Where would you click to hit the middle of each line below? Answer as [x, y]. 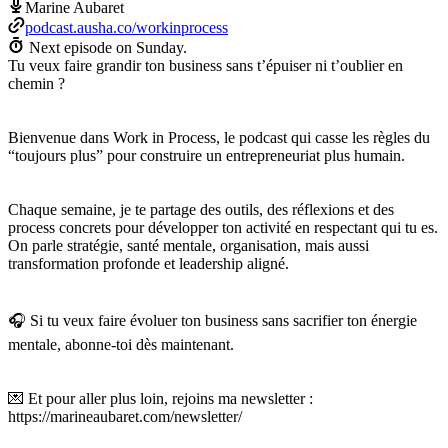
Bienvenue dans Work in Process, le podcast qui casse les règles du [219, 137]
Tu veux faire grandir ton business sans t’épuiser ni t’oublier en [205, 65]
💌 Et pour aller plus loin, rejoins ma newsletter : [160, 398]
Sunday [159, 47]
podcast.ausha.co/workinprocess [126, 27]
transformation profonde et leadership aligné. [148, 263]
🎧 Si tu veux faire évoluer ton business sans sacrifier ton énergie [212, 320]
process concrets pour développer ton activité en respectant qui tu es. [223, 227]
